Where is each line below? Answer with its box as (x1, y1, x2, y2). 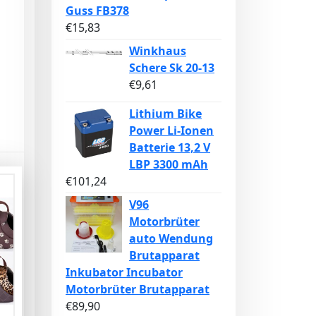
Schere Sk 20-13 (129, 60, 214, 75)
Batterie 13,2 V (129, 140, 210, 155)
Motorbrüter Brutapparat (66, 281, 209, 297)
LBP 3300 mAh (129, 157, 208, 172)
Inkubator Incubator (66, 265, 183, 280)
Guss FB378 (66, 3, 129, 18)
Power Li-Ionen (129, 123, 214, 138)
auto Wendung (129, 231, 213, 246)
